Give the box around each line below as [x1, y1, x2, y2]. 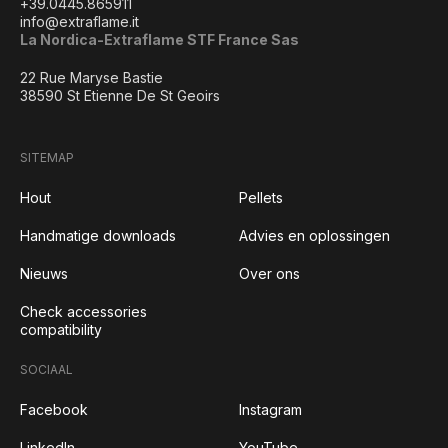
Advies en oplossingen [239, 227, 390, 244]
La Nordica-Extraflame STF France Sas [20, 31, 299, 48]
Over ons [239, 265, 300, 282]
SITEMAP [20, 150, 74, 165]
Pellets [239, 189, 283, 206]
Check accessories [20, 303, 147, 320]
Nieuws [20, 265, 68, 282]
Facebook [20, 401, 88, 418]
